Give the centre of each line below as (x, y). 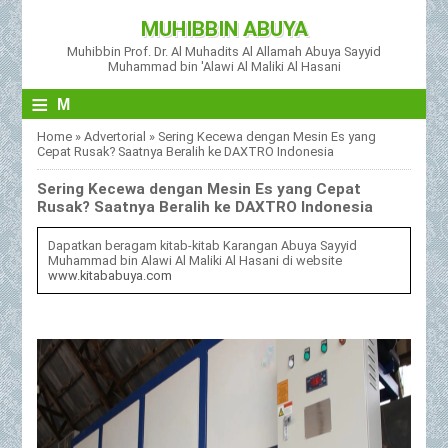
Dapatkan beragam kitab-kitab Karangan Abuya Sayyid (203, 245)
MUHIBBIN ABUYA (224, 29)
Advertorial (115, 136)
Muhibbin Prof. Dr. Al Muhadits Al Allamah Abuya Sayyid (224, 51)
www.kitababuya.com (110, 275)
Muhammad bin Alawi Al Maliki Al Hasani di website (195, 260)
